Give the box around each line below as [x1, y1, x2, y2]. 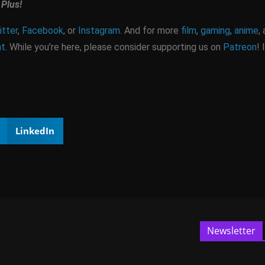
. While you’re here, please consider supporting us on [5, 41, 223, 53]
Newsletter [207, 224, 256, 237]
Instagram [78, 24, 120, 36]
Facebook [22, 24, 63, 36]
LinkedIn [15, 124, 54, 137]
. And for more [120, 24, 181, 36]
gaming [201, 24, 230, 36]
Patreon [223, 41, 257, 53]
